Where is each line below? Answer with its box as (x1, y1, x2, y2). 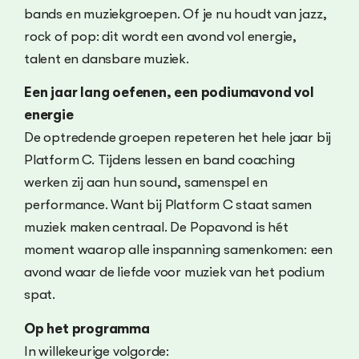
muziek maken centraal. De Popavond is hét (24, 220, 288, 236)
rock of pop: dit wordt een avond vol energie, (24, 28, 296, 44)
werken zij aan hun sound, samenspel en (24, 175, 268, 191)
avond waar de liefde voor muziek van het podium (24, 264, 325, 280)
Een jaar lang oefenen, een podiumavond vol (24, 85, 314, 101)
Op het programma (24, 321, 153, 337)
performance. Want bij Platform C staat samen (24, 197, 313, 213)
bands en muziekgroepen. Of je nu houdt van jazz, (24, 6, 327, 22)
